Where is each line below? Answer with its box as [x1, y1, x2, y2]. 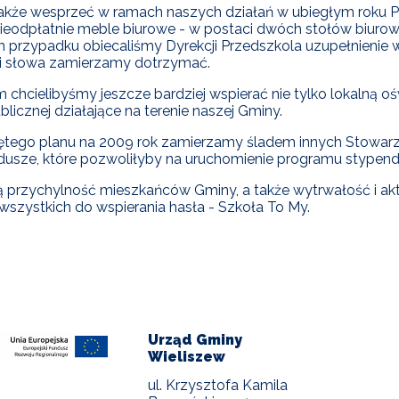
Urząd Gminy [148, 330, 243, 348]
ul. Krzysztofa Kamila [148, 376, 289, 394]
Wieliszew [148, 347, 226, 365]
